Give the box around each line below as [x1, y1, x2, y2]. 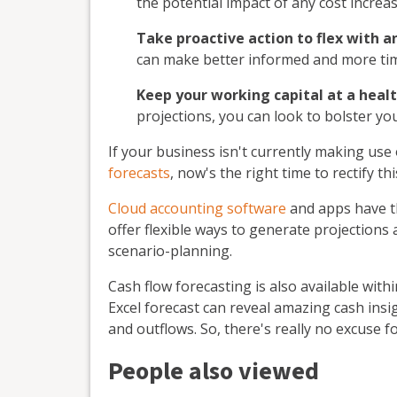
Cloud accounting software [108, 198, 286, 219]
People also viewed [108, 354, 319, 390]
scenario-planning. [108, 241, 232, 261]
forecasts [108, 163, 170, 183]
